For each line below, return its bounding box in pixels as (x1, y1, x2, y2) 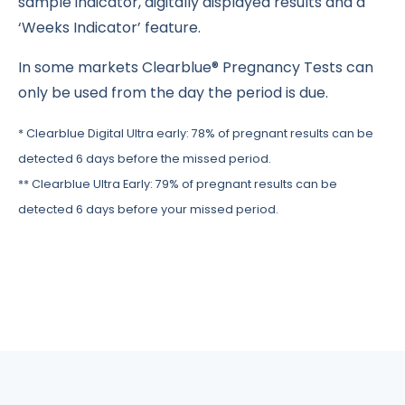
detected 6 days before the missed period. (18, 151, 271, 167)
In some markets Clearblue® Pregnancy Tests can (18, 57, 373, 79)
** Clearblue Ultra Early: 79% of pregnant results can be (18, 176, 337, 193)
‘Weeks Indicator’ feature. (18, 17, 201, 39)
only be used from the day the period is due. (18, 82, 328, 104)
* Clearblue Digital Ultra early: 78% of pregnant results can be (18, 126, 373, 142)
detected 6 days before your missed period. (18, 202, 278, 218)
